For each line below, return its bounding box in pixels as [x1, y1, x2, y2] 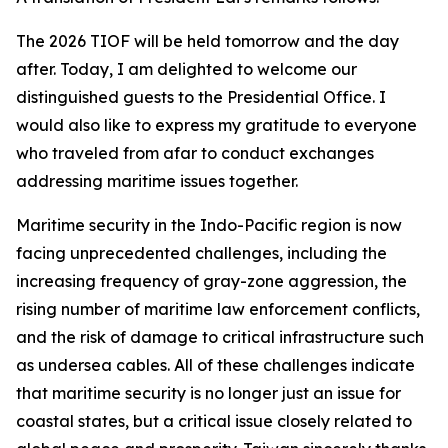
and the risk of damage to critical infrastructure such [16, 327, 424, 347]
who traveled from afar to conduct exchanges [16, 143, 374, 163]
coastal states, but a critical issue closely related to [16, 411, 412, 431]
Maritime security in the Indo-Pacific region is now [16, 215, 402, 235]
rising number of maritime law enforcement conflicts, [16, 299, 420, 319]
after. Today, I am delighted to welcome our [16, 59, 357, 79]
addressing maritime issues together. [16, 171, 298, 191]
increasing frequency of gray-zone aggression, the [16, 271, 407, 291]
